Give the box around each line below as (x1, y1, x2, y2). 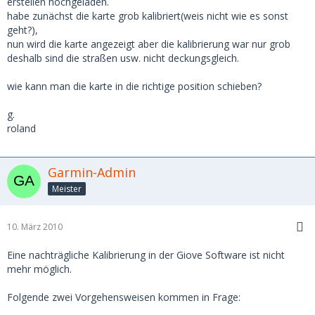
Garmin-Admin (48, 164, 136, 181)
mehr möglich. (7, 262, 72, 276)
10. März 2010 (7, 221, 63, 233)
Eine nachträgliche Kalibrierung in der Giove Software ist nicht (7, 248, 285, 262)
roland (7, 122, 36, 135)
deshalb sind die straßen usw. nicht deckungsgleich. (7, 51, 239, 65)
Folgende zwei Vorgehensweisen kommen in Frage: (7, 290, 240, 304)
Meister (52, 182, 82, 195)
